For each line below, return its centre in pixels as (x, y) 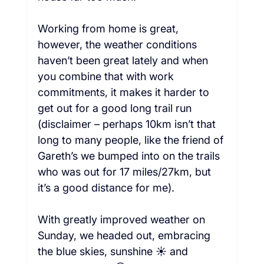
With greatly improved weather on (123, 219)
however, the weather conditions (118, 44)
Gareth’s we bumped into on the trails (130, 156)
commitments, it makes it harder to (125, 92)
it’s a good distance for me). (109, 187)
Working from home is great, (109, 28)
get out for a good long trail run (116, 108)
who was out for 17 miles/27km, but (126, 171)
